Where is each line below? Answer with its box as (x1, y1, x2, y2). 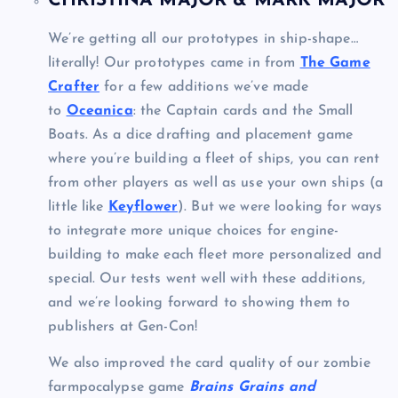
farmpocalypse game (48, 380, 189, 395)
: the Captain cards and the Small (132, 104, 354, 119)
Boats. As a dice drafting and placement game (48, 128, 354, 143)
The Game (299, 56, 370, 71)
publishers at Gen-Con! (48, 320, 198, 335)
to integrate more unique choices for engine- (48, 224, 339, 239)
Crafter (48, 80, 100, 95)
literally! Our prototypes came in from (48, 56, 300, 71)
